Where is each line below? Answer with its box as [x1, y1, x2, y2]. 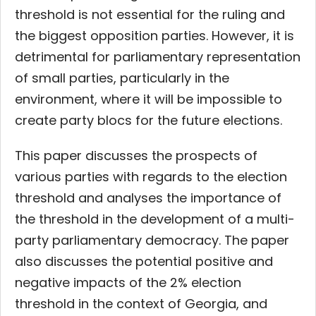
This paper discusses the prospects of [15, 147, 257, 165]
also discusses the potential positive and [15, 253, 273, 271]
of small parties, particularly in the [15, 69, 229, 87]
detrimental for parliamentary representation [15, 48, 300, 66]
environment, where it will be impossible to [15, 90, 282, 109]
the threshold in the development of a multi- [15, 210, 295, 229]
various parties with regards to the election [15, 168, 287, 186]
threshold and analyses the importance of [15, 189, 281, 207]
